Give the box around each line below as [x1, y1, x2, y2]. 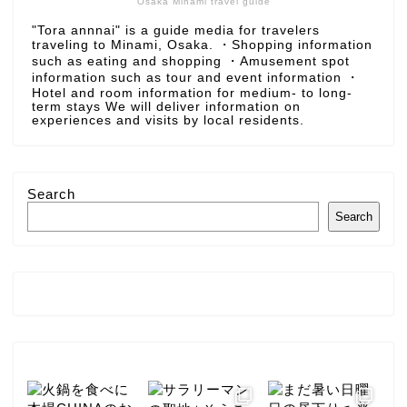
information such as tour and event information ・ [32, 70, 360, 84]
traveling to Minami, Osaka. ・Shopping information [32, 37, 372, 52]
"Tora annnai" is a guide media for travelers [32, 23, 320, 37]
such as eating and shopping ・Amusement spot [32, 54, 350, 68]
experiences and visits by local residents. [32, 113, 304, 127]
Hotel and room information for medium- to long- [32, 85, 352, 100]
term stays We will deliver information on [32, 99, 301, 114]
